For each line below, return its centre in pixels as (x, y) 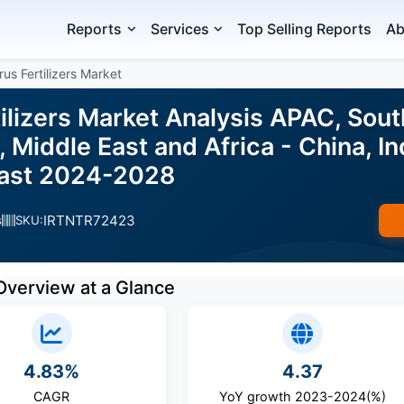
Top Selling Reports (305, 29)
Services (179, 29)
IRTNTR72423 (89, 220)
